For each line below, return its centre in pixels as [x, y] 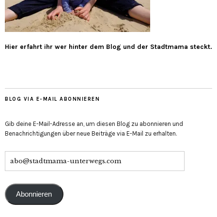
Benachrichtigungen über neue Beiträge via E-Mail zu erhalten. [91, 134]
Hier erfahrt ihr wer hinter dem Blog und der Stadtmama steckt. [108, 47]
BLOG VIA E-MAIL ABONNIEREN [52, 99]
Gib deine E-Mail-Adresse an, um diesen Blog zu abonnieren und [94, 124]
